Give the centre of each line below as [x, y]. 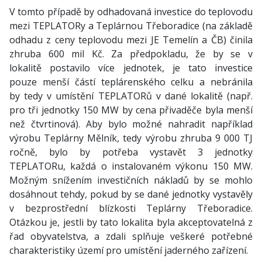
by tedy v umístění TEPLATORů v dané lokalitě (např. [131, 96]
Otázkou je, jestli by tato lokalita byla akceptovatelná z [131, 222]
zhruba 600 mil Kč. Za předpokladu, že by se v [131, 54]
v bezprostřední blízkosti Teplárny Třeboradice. [131, 208]
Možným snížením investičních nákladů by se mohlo [131, 180]
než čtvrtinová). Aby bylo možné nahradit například [131, 124]
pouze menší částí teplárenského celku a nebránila [131, 82]
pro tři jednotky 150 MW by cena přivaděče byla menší [131, 110]
